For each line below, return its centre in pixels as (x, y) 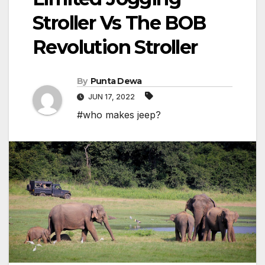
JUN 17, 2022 (112, 97)
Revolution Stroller (115, 47)
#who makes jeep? (119, 115)
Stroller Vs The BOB (119, 23)
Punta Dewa (116, 81)
